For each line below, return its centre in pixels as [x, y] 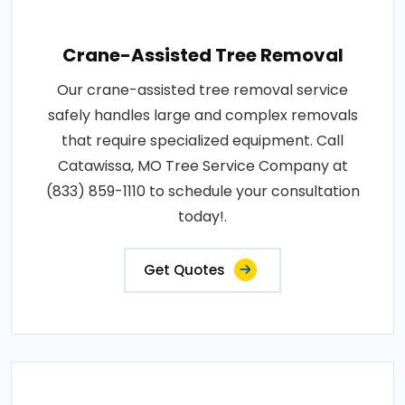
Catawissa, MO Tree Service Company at [202, 166]
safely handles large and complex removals [202, 116]
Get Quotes [184, 270]
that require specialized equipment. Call [202, 141]
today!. [202, 217]
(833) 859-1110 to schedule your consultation [202, 192]
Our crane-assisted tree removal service [202, 90]
